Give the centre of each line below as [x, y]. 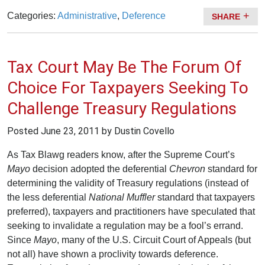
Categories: [32, 15]
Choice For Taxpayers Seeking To [128, 88]
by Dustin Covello [137, 131]
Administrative [87, 15]
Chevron [188, 169]
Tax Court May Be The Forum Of [125, 67]
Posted [24, 131]
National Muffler [123, 197]
